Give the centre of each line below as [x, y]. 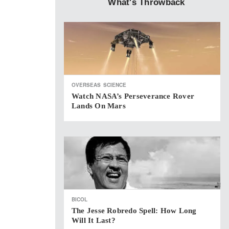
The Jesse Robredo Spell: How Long [134, 211]
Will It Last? [94, 220]
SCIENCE [115, 85]
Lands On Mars [99, 106]
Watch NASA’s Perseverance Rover [133, 96]
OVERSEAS [86, 85]
